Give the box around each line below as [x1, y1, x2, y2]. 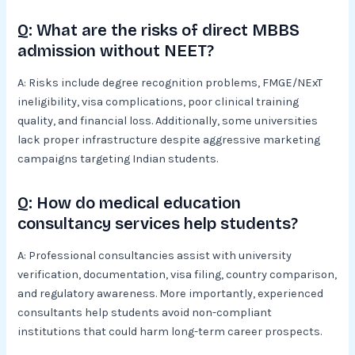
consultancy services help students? [17, 213, 299, 233]
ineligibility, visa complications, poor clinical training [17, 94, 300, 109]
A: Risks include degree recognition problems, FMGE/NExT [17, 75, 323, 90]
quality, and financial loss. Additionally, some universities [17, 113, 319, 128]
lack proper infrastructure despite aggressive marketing [17, 132, 321, 147]
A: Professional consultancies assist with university [17, 248, 292, 262]
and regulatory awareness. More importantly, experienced [17, 286, 324, 300]
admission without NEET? [17, 40, 215, 60]
